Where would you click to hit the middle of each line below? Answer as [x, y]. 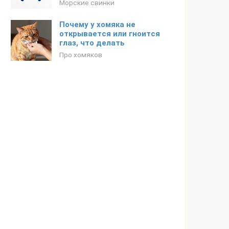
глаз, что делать [92, 43]
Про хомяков [81, 55]
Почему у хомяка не [97, 25]
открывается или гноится [110, 34]
